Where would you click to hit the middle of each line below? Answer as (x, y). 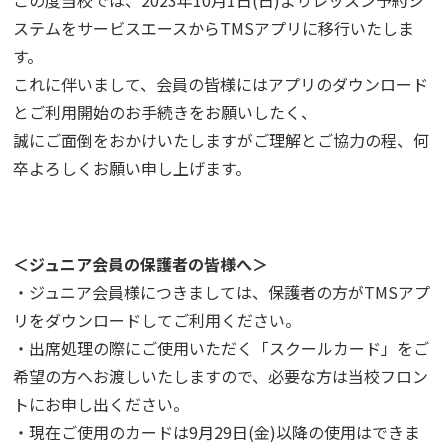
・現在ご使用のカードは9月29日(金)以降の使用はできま (217, 432)
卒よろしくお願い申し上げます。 (132, 168)
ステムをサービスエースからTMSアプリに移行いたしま (214, 28)
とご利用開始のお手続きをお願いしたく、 (165, 112)
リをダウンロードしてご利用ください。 (157, 320)
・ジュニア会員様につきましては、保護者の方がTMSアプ (222, 292)
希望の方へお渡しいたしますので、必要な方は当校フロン (221, 376)
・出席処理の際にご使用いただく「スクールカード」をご (221, 348)
